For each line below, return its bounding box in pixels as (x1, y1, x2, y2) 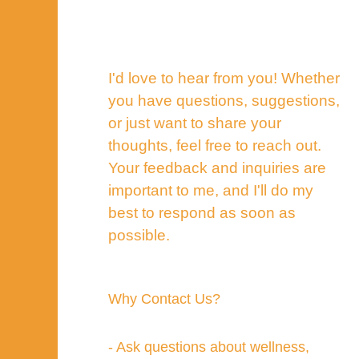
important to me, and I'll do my (107, 181, 313, 199)
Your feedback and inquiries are (107, 159, 326, 176)
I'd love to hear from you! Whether (107, 69, 340, 87)
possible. (107, 226, 170, 244)
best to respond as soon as (107, 204, 296, 221)
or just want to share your (107, 114, 281, 131)
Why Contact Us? (107, 290, 220, 307)
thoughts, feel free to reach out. (107, 136, 321, 154)
